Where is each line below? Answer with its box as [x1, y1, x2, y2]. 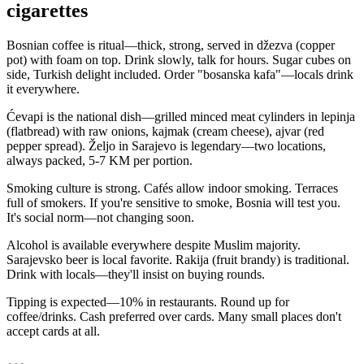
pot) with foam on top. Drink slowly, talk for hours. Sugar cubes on [6, 53, 351, 67]
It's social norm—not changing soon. [6, 210, 194, 225]
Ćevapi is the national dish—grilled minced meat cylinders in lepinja [6, 110, 355, 124]
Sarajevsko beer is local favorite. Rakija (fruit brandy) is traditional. [6, 253, 349, 267]
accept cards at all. [6, 324, 100, 339]
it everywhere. [6, 82, 80, 97]
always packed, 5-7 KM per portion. [6, 154, 193, 168]
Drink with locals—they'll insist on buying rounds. [6, 267, 265, 282]
